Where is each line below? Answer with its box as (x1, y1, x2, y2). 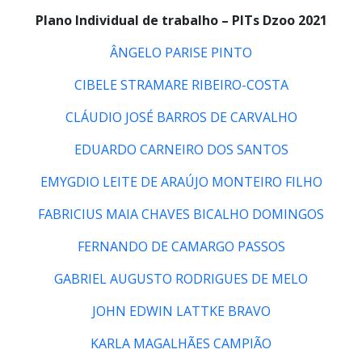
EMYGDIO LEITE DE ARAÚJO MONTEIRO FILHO (40, 172, 322, 191)
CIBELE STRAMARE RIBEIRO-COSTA (74, 75, 288, 94)
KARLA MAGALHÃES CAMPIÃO (90, 334, 271, 352)
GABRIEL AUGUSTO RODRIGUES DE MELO (54, 269, 308, 288)
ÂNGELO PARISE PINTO (110, 43, 252, 61)
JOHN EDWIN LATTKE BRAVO (91, 301, 271, 320)
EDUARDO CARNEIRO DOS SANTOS (74, 140, 288, 158)
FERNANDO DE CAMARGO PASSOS (77, 237, 285, 255)
